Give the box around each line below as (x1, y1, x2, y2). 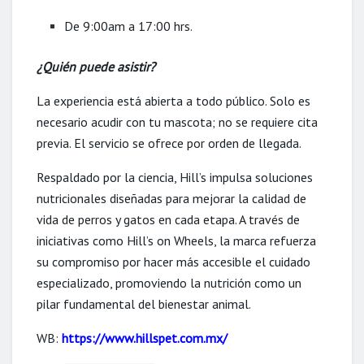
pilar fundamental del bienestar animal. (37, 295, 251, 312)
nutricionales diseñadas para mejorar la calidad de (37, 189, 306, 206)
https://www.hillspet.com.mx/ (62, 329, 227, 346)
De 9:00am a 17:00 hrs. (64, 17, 193, 34)
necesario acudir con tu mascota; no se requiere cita (37, 113, 318, 130)
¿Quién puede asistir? (37, 58, 155, 75)
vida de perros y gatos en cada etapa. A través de (37, 210, 300, 227)
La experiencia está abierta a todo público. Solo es (37, 92, 310, 109)
